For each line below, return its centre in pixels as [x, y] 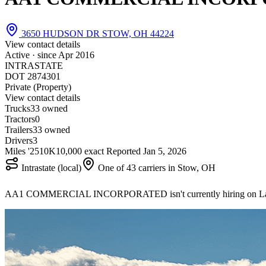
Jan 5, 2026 [165, 151]
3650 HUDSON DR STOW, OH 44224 [96, 33]
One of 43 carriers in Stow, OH [156, 167]
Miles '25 [22, 151]
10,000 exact [80, 151]
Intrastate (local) [50, 167]
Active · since [31, 55]
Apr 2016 [76, 55]
